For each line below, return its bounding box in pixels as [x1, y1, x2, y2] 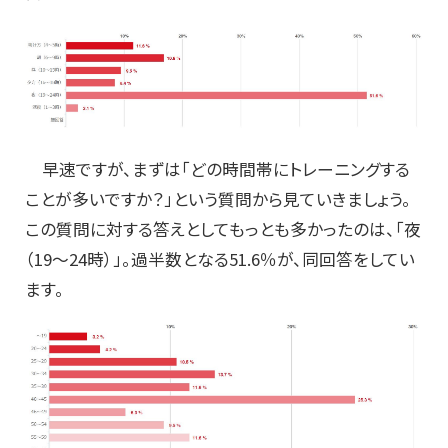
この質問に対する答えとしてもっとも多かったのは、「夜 [25, 217, 421, 242]
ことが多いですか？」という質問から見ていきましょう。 [25, 187, 411, 212]
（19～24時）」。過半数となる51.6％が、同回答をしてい [25, 247, 415, 272]
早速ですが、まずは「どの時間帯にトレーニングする [25, 157, 410, 182]
